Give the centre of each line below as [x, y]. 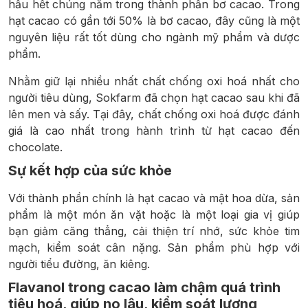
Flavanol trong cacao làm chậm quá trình [144, 288]
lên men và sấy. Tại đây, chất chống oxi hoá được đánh [154, 114]
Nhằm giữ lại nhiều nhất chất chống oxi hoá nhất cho [154, 81]
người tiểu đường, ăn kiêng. [79, 264]
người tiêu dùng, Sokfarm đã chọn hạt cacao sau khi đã [154, 98]
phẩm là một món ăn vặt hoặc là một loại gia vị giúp [154, 215]
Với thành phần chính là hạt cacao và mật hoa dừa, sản [154, 198]
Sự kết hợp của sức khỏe [90, 171]
